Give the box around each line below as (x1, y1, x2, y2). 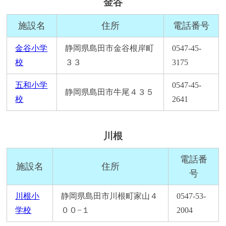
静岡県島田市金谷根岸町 (65, 44, 154, 53)
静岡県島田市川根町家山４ (61, 192, 158, 201)
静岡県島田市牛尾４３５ (65, 88, 154, 97)
